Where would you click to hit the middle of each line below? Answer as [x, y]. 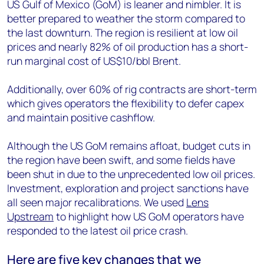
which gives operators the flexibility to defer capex [126, 103]
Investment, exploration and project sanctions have [128, 188]
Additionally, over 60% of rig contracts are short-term [132, 89]
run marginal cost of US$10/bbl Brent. [94, 61]
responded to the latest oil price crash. [98, 230]
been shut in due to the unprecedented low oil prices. [131, 174]
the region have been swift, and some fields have [121, 160]
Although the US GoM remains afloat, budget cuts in [129, 146]
